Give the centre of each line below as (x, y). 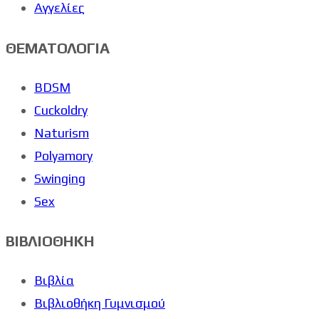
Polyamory (63, 155)
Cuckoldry (61, 110)
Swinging (60, 178)
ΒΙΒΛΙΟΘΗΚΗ (50, 241)
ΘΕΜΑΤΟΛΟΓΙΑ (58, 48)
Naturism (62, 132)
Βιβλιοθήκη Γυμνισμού (100, 303)
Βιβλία (54, 280)
